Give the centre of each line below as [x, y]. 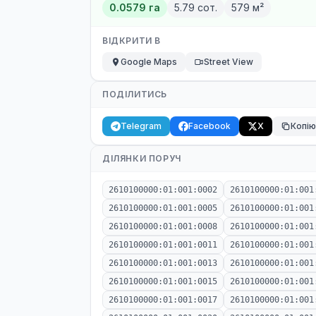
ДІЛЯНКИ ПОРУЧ [142, 158]
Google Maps [149, 62]
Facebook [209, 126]
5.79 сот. [196, 7]
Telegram [141, 126]
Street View [229, 62]
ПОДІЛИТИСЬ [135, 94]
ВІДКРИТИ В [132, 41]
